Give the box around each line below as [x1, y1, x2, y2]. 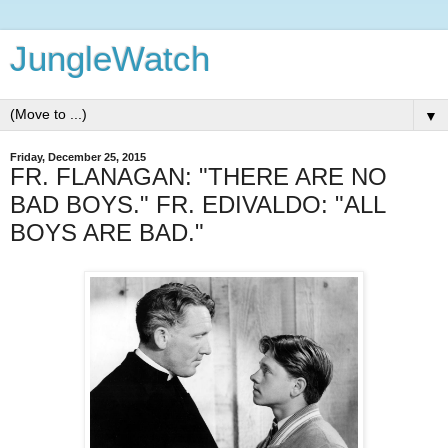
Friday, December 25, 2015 [10, 151, 146, 163]
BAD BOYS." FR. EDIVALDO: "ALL [10, 191, 385, 218]
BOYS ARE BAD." [10, 219, 204, 246]
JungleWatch [10, 40, 210, 78]
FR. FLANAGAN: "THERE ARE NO [10, 163, 387, 190]
